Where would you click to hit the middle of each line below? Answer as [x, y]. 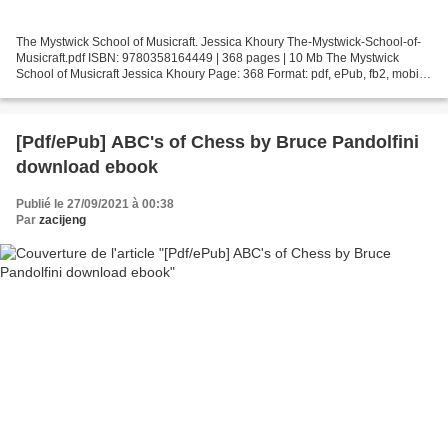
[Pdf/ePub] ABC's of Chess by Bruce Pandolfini [217, 141]
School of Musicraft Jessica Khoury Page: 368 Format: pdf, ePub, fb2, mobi [217, 73]
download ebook [87, 166]
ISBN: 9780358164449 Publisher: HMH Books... [146, 89]
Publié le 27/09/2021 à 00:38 [95, 203]
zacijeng [62, 219]
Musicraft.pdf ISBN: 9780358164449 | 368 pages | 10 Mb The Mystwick [207, 57]
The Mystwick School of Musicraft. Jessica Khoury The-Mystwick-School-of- [218, 41]
